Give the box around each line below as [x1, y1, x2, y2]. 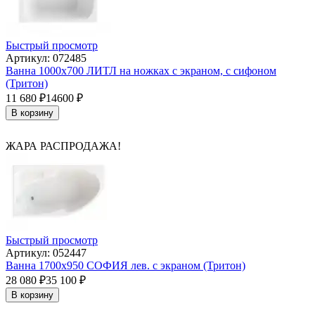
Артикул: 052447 [6, 247, 86, 259]
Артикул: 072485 [6, 52, 86, 65]
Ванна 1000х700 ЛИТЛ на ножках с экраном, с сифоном [6, 65, 276, 77]
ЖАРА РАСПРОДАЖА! [6, 140, 121, 153]
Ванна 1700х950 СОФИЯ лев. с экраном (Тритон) [6, 259, 245, 272]
